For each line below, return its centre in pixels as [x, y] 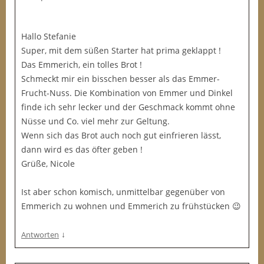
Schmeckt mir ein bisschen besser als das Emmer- [121, 79]
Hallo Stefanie [49, 36]
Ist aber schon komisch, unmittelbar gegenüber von [123, 192]
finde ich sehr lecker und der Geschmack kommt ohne [128, 107]
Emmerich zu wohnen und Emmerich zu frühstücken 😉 [131, 206]
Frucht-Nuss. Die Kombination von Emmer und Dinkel [127, 93]
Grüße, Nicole [48, 164]
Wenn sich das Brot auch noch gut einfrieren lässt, [121, 135]
